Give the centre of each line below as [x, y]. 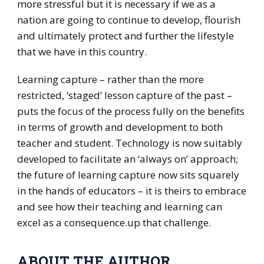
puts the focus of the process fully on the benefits [131, 111]
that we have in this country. [82, 52]
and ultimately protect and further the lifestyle [125, 36]
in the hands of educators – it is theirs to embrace [131, 191]
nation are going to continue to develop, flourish [128, 20]
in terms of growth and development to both [120, 127]
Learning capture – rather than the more [110, 80]
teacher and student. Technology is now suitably [129, 143]
